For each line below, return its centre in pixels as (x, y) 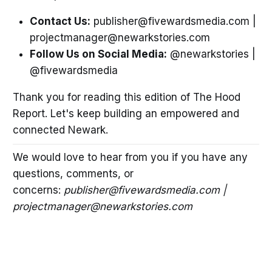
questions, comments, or (73, 174)
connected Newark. (60, 130)
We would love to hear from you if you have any (130, 158)
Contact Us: (60, 22)
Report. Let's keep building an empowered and (126, 114)
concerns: (38, 190)
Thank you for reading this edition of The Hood (126, 97)
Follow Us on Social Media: (98, 54)
